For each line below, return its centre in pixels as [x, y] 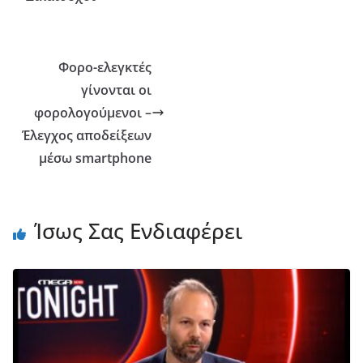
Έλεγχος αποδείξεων [87, 136]
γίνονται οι [117, 90]
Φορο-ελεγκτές [105, 68]
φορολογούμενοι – [93, 113]
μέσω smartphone [96, 158]
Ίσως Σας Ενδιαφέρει [138, 231]
